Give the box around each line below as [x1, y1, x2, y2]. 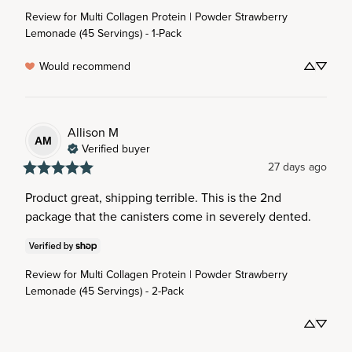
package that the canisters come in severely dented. [25, 207, 311, 225]
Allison [68, 123, 105, 141]
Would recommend [39, 58, 130, 74]
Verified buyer [82, 140, 150, 156]
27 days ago [268, 159, 327, 174]
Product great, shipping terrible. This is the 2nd [25, 189, 281, 206]
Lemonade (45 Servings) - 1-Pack [25, 25, 181, 41]
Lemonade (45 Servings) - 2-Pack [25, 283, 184, 299]
